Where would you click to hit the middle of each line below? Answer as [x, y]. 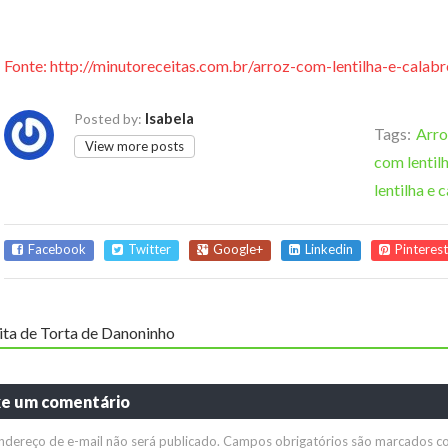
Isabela [169, 118]
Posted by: [108, 119]
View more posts [134, 146]
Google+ [238, 249]
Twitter [149, 249]
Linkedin [329, 249]
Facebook [57, 249]
